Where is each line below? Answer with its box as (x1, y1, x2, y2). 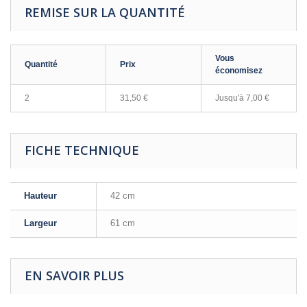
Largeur (24, 218, 57, 228)
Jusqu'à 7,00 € (215, 93, 269, 103)
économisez (215, 66, 262, 75)
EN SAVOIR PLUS (25, 267, 124, 284)
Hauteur (24, 191, 57, 201)
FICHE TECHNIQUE (25, 142, 139, 158)
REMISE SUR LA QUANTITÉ (25, 4, 185, 21)
